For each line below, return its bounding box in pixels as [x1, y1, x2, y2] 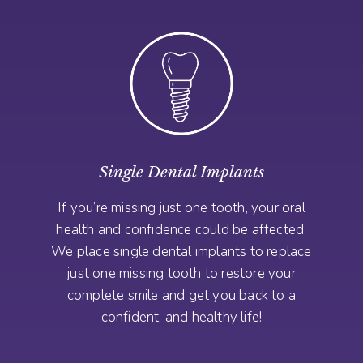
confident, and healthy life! [100, 307, 263, 327]
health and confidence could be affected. [56, 220, 307, 239]
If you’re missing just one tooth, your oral [58, 198, 305, 217]
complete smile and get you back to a [66, 285, 297, 305]
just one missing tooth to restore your [67, 263, 296, 283]
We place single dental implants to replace [51, 241, 312, 261]
